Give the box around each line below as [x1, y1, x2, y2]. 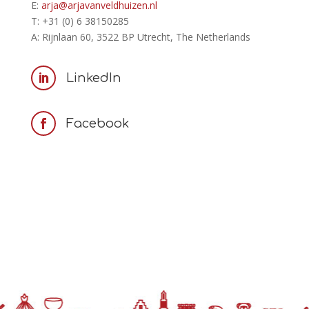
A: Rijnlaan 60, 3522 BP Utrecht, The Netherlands [30, 30, 250, 44]
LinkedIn [66, 71, 121, 86]
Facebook [66, 117, 129, 131]
